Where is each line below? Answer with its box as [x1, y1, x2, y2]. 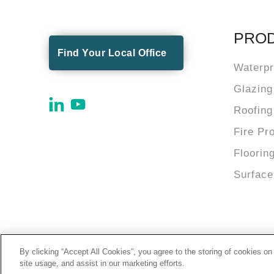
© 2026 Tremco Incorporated [41, 256, 172, 268]
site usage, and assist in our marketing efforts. [20, 259, 185, 268]
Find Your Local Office [57, 48, 167, 59]
